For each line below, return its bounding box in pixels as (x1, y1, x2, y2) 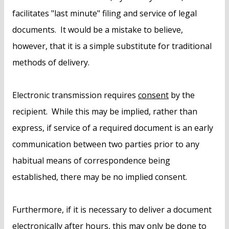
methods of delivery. (12, 57, 89, 68)
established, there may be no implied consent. (12, 171, 187, 183)
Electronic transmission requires (12, 89, 138, 101)
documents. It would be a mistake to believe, (12, 24, 183, 36)
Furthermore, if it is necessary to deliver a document (12, 204, 212, 216)
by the (169, 89, 195, 101)
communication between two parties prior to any (12, 139, 199, 150)
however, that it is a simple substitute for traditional (12, 40, 212, 52)
